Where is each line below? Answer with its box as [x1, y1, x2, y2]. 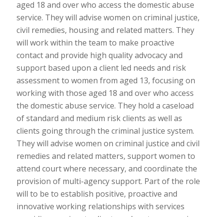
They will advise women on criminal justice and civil [16, 138, 200, 149]
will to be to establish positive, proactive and [16, 188, 177, 199]
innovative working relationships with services [16, 201, 185, 212]
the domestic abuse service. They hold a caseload [16, 100, 194, 111]
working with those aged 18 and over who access [16, 87, 194, 98]
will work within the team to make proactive [16, 37, 174, 48]
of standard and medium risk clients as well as [16, 112, 182, 124]
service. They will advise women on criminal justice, [16, 12, 200, 23]
